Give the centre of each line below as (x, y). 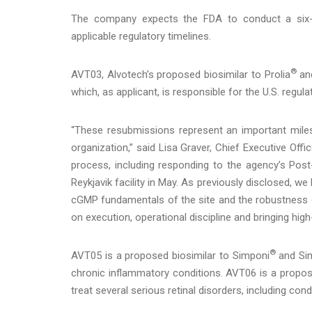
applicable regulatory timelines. (141, 36)
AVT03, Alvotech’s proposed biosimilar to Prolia (181, 74)
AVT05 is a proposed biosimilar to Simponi (170, 255)
